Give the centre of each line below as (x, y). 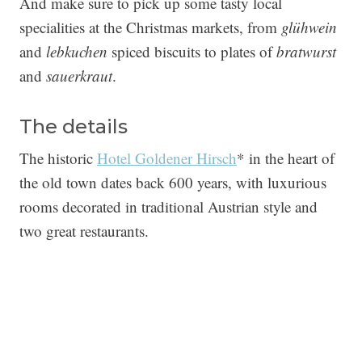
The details (74, 127)
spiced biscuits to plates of (192, 52)
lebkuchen (77, 52)
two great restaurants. (84, 231)
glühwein (309, 27)
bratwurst (306, 52)
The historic (58, 158)
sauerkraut (79, 76)
